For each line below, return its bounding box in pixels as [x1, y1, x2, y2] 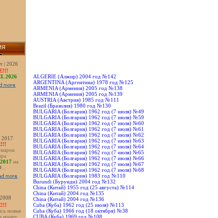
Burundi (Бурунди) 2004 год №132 [33, 178, 116, 184]
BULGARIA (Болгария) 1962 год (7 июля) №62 [33, 131, 145, 138]
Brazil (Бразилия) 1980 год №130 [33, 102, 111, 109]
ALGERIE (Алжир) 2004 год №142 [33, 73, 117, 79]
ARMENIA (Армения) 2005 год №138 [33, 85, 123, 91]
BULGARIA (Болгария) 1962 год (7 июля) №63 [33, 137, 145, 144]
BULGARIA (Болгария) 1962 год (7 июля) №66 [33, 155, 145, 161]
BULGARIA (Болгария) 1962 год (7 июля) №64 [33, 143, 145, 149]
